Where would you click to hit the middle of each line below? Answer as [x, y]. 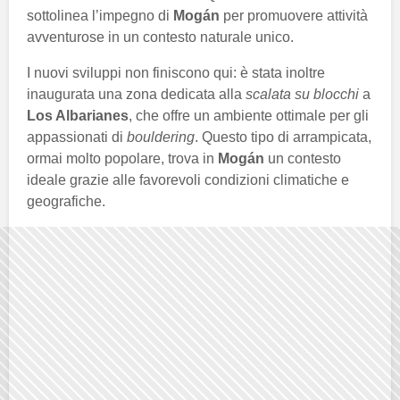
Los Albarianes [78, 115]
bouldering [161, 137]
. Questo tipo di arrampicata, [283, 137]
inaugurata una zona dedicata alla [136, 94]
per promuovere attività [294, 15]
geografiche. [66, 201]
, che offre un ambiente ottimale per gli [249, 115]
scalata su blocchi [302, 94]
